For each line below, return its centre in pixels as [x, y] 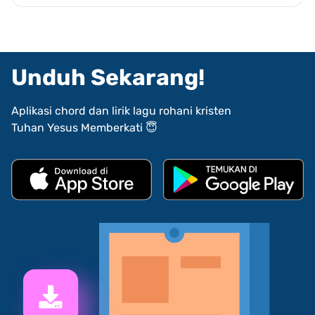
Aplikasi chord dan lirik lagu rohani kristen [121, 111]
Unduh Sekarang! [108, 78]
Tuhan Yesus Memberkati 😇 [84, 128]
